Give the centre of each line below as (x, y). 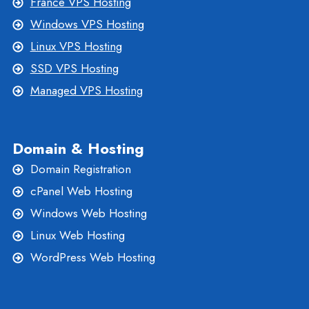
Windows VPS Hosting (87, 24)
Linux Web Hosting (77, 236)
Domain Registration (80, 169)
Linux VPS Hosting (76, 47)
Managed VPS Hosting (86, 91)
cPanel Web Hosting (81, 191)
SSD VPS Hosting (74, 69)
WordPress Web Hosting (92, 258)
